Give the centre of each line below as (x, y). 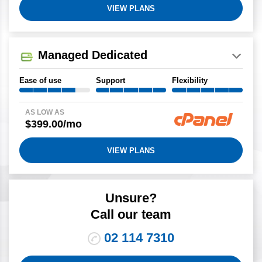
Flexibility (190, 81)
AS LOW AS (45, 113)
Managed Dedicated (93, 55)
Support (110, 81)
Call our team (131, 215)
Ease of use (40, 81)
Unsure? (131, 198)
